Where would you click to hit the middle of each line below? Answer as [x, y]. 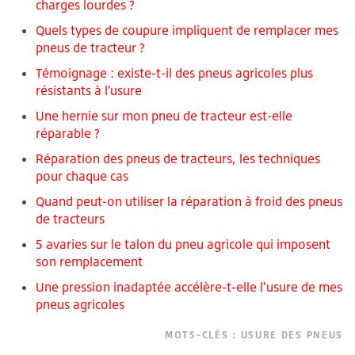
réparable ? [68, 133]
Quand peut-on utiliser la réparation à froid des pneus [189, 201]
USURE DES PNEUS [292, 334]
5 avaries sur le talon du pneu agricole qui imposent [183, 244]
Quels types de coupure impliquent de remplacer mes [187, 30]
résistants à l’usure [89, 90]
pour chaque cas [82, 176]
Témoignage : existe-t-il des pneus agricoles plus [174, 73]
